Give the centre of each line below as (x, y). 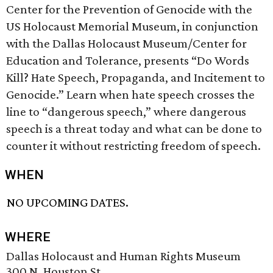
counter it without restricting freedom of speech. (133, 146)
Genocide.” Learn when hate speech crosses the (130, 94)
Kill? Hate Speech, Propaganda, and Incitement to (136, 77)
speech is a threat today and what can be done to (134, 129)
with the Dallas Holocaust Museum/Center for (126, 43)
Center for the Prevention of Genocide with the (129, 9)
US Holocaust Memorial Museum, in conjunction (132, 26)
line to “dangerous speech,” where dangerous (126, 112)
